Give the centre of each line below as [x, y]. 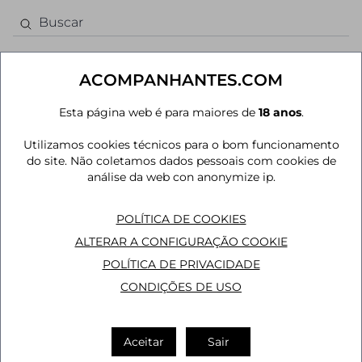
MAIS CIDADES [200, 154]
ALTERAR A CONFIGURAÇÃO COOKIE [181, 242]
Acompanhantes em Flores [181, 119]
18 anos [280, 112]
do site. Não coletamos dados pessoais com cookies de [181, 161]
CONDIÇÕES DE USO [181, 287]
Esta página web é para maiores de [158, 112]
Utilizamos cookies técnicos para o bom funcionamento [181, 145]
